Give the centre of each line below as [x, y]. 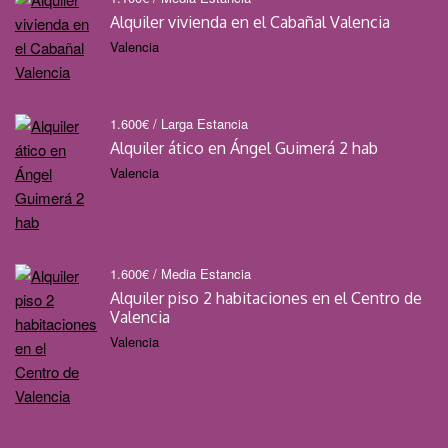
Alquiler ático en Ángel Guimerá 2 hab [244, 148]
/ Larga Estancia [200, 124]
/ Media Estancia [202, 274]
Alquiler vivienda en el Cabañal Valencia [250, 22]
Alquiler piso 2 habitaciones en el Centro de [266, 298]
